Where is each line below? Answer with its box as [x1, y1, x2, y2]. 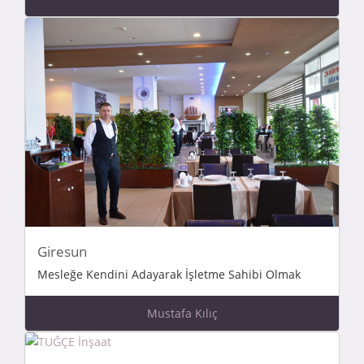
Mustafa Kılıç [146, 305, 218, 322]
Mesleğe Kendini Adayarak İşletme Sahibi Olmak [37, 266, 301, 283]
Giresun [37, 242, 87, 262]
